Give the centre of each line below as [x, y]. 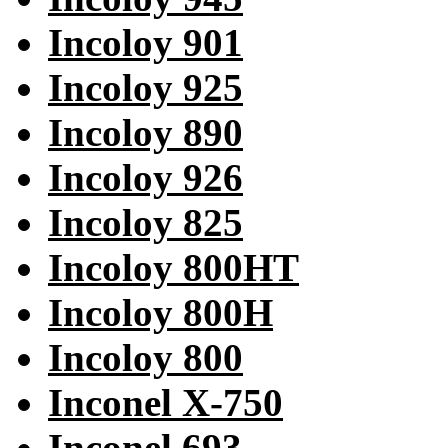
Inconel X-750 [165, 403]
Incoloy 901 [145, 43]
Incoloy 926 [145, 178]
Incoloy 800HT [173, 268]
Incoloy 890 [145, 133]
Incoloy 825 [145, 223]
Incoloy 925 [145, 88]
